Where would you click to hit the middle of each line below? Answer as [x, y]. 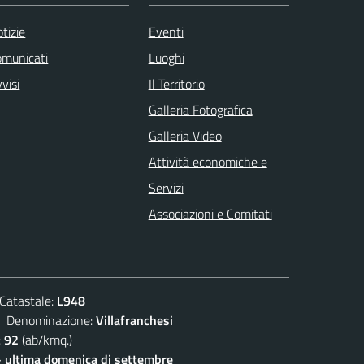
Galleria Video [185, 135]
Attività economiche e [208, 161]
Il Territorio [176, 83]
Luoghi [166, 57]
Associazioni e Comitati [210, 213]
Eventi [166, 31]
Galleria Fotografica [200, 109]
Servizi [166, 187]
